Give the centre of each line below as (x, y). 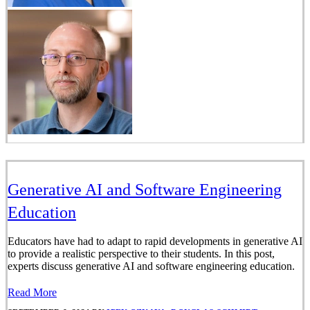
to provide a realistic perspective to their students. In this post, (141, 254)
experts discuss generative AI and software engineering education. (151, 266)
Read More (32, 293)
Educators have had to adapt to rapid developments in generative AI (155, 241)
